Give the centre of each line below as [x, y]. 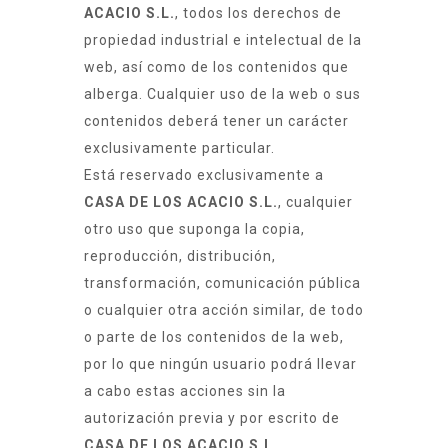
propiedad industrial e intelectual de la [223, 40]
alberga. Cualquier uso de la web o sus [222, 94]
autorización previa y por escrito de [212, 418]
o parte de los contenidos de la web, [214, 337]
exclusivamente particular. [179, 148]
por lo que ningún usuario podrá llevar [220, 364]
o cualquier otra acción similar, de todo [224, 310]
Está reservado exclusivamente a [204, 175]
